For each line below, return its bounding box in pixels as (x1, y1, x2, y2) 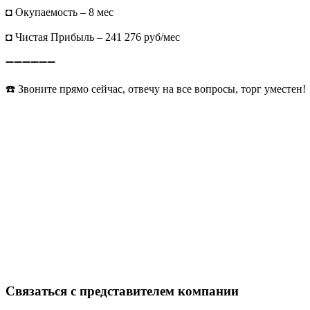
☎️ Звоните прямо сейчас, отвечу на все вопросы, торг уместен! (6, 82, 306, 95)
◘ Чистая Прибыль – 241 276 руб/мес (6, 30, 180, 43)
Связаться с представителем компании (6, 284, 239, 299)
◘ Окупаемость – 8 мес (6, 6, 113, 18)
